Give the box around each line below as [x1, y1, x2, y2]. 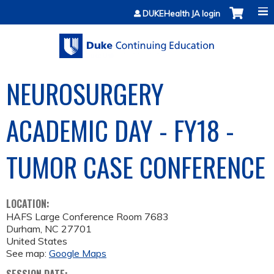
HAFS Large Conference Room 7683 [6, 210, 169, 223]
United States [6, 235, 67, 248]
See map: [6, 247, 49, 260]
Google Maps [49, 247, 106, 260]
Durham [6, 223, 40, 235]
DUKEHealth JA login [143, 9, 220, 18]
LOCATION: [6, 196, 52, 212]
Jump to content [102, 1, 172, 13]
